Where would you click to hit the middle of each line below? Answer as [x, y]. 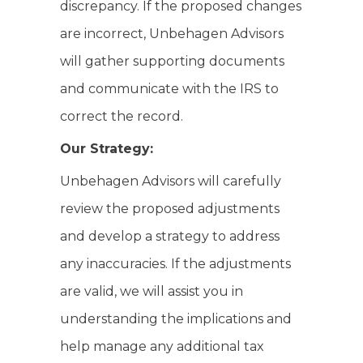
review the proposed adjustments [170, 209]
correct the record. [122, 116]
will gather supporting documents [172, 61]
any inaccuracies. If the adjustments [175, 264]
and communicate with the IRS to [169, 89]
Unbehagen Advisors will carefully [171, 181]
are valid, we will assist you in [152, 291]
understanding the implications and [176, 319]
